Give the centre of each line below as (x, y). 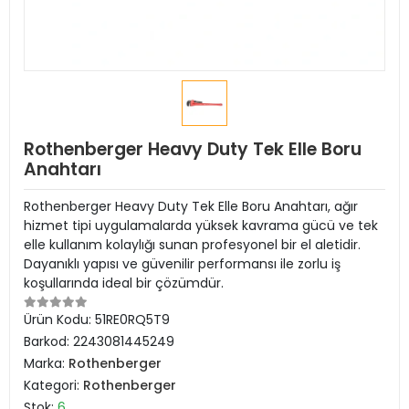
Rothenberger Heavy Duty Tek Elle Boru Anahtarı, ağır (191, 206)
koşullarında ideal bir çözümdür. (124, 283)
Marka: (46, 363)
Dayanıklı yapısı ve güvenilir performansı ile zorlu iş (182, 264)
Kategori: (53, 385)
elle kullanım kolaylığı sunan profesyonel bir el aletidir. (192, 245)
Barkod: (48, 341)
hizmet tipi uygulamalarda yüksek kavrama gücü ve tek (201, 225)
